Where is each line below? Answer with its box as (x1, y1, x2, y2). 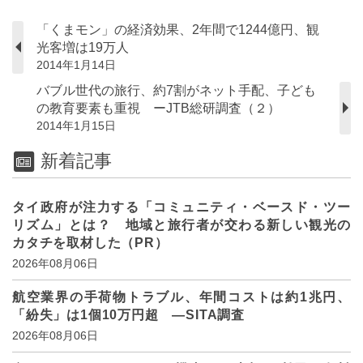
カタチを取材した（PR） (12, 236, 169, 250)
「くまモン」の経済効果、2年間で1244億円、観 (36, 22, 319, 36)
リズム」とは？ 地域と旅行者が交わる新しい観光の (12, 218, 351, 233)
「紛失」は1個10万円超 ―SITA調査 (12, 308, 245, 322)
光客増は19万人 (36, 40, 129, 54)
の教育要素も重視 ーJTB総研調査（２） (36, 100, 280, 115)
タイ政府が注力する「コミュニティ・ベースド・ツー (12, 200, 351, 215)
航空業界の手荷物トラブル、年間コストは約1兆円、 (12, 290, 351, 305)
